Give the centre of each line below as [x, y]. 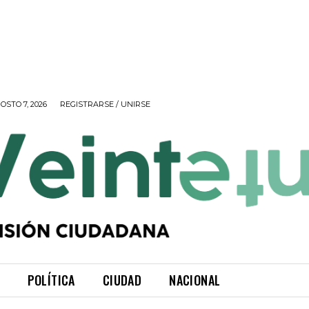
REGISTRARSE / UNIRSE [105, 104]
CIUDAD [122, 280]
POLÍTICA [51, 280]
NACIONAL [195, 280]
